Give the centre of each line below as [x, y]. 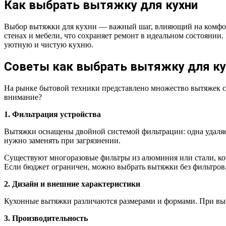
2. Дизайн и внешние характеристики [72, 184]
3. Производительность [46, 218]
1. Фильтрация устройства [52, 114]
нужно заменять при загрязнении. [62, 140]
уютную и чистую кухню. [49, 45]
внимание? [23, 97]
